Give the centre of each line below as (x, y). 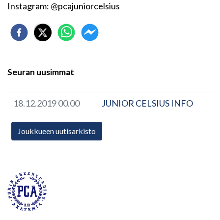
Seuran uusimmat (41, 72)
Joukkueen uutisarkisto (57, 131)
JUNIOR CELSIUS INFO (147, 103)
